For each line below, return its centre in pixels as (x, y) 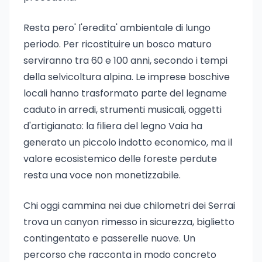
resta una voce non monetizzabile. (102, 175)
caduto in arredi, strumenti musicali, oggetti (123, 110)
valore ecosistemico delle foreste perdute (120, 159)
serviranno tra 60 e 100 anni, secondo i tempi (125, 61)
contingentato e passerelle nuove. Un (109, 238)
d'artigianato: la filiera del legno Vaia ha (113, 126)
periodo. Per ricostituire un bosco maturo (118, 44)
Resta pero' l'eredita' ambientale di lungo (117, 28)
